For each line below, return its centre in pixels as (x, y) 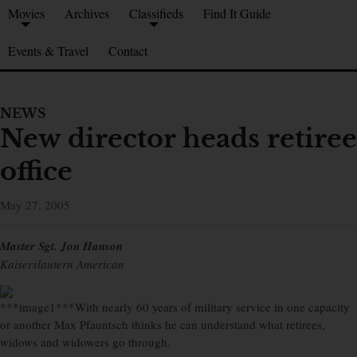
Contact (128, 51)
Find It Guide (237, 14)
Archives (87, 14)
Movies (26, 14)
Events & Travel (48, 51)
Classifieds (156, 14)
